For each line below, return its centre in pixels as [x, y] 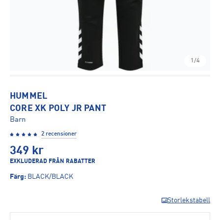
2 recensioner [59, 134]
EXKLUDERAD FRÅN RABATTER [53, 162]
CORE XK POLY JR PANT [58, 109]
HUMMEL [29, 96]
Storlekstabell [189, 200]
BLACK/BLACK [50, 177]
